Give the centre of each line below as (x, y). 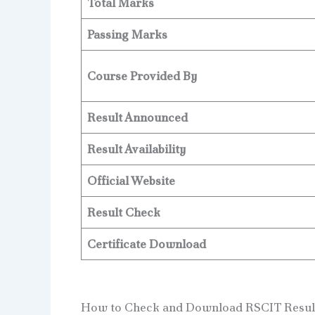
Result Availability (136, 149)
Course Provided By (142, 76)
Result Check (124, 213)
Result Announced (137, 118)
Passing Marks (127, 35)
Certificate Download (147, 244)
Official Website (131, 181)
